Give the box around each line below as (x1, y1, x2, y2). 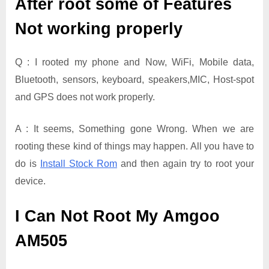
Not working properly (15, 19, 183, 38)
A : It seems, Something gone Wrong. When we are (15, 123, 254, 134)
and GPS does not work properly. (15, 91, 155, 102)
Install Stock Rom (40, 158, 117, 169)
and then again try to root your (117, 158, 254, 169)
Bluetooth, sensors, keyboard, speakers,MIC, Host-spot (15, 74, 254, 85)
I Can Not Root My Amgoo (15, 207, 220, 225)
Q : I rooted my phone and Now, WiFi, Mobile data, (15, 56, 254, 67)
